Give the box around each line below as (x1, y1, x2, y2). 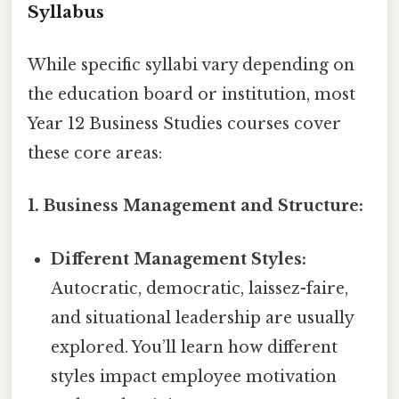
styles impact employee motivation (51, 366, 338, 387)
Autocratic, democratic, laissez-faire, (51, 278, 349, 298)
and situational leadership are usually (51, 307, 354, 328)
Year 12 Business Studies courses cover (28, 114, 341, 134)
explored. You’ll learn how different (51, 337, 338, 357)
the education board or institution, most (28, 85, 355, 105)
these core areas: (28, 143, 162, 164)
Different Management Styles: (51, 248, 307, 269)
